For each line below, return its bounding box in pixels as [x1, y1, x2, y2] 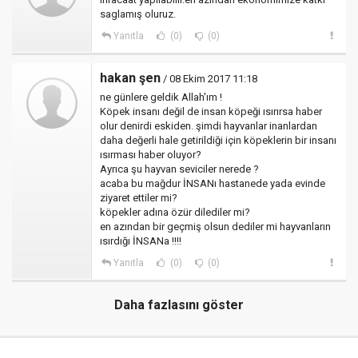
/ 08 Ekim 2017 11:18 [161, 73, 257, 85]
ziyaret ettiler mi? [100, 192, 177, 204]
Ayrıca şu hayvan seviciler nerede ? [100, 163, 259, 175]
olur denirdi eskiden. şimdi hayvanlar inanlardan [100, 120, 317, 132]
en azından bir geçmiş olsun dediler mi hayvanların [100, 221, 331, 233]
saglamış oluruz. [100, 8, 176, 20]
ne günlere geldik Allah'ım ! [100, 91, 222, 103]
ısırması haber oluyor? [100, 149, 201, 161]
